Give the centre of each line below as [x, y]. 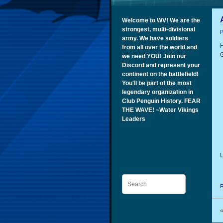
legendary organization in [158, 92]
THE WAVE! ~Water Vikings [160, 110]
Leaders [134, 119]
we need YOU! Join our [154, 56]
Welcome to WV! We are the [161, 20]
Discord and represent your [161, 65]
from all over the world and [160, 47]
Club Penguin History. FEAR [161, 101]
